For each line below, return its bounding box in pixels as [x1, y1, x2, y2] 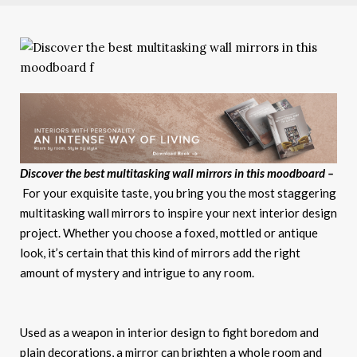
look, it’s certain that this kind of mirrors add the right [20, 245, 300, 261]
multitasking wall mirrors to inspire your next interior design [20, 206, 337, 221]
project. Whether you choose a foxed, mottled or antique [20, 226, 318, 241]
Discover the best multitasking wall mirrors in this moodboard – [20, 166, 334, 181]
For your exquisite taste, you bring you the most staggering [22, 186, 336, 201]
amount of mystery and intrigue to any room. [20, 265, 254, 280]
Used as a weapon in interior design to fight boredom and [20, 325, 319, 340]
